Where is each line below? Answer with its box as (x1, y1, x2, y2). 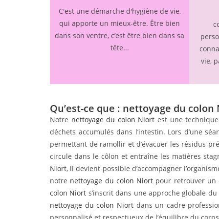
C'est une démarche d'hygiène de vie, (58, 6, 181, 16)
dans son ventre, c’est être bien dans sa (55, 31, 184, 41)
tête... (110, 43, 129, 53)
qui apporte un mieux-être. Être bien (59, 19, 180, 28)
